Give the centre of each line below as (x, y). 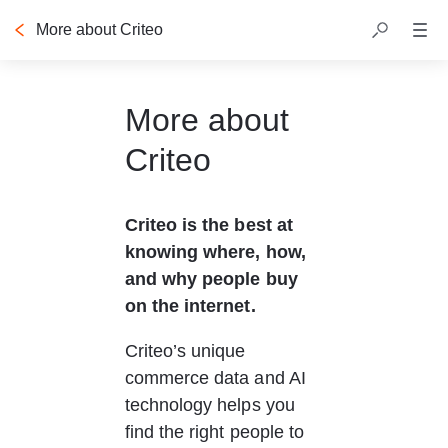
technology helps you (212, 405)
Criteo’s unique (187, 351)
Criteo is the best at (211, 225)
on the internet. (190, 306)
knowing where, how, (217, 252)
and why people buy (213, 279)
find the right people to (217, 432)
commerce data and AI (217, 378)
